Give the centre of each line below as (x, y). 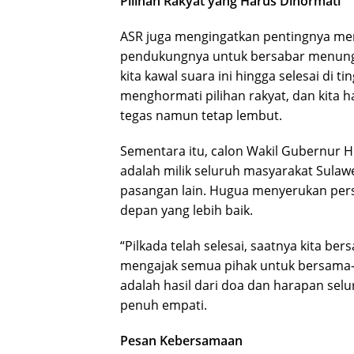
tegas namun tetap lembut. (201, 116)
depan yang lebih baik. (186, 211)
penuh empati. (164, 305)
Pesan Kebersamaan (181, 341)
